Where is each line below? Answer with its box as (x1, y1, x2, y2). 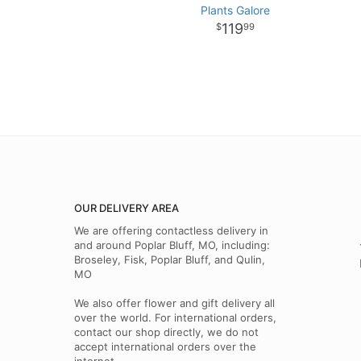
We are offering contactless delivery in (74, 224, 268, 237)
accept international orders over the (74, 340, 256, 353)
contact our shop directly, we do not (74, 326, 259, 338)
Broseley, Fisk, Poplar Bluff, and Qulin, (74, 253, 265, 266)
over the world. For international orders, (74, 311, 276, 324)
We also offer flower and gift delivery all (74, 297, 275, 309)
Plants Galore (201, 3, 270, 17)
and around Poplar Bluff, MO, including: (74, 239, 270, 251)
